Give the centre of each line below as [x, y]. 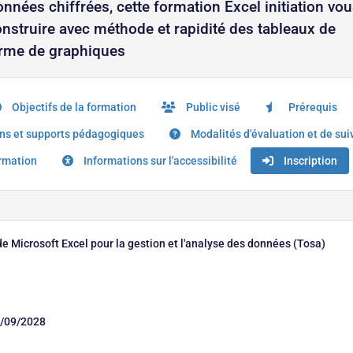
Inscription [310, 161]
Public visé [212, 107]
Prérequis [312, 107]
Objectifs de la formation [73, 107]
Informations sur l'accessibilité [160, 161]
